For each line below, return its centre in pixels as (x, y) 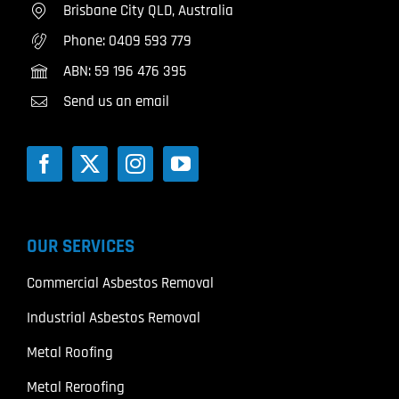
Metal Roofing (70, 352)
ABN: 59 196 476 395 (124, 71)
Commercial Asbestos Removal (120, 283)
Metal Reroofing (76, 387)
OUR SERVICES (81, 246)
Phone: (85, 41)
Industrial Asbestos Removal (114, 318)
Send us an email (116, 101)
